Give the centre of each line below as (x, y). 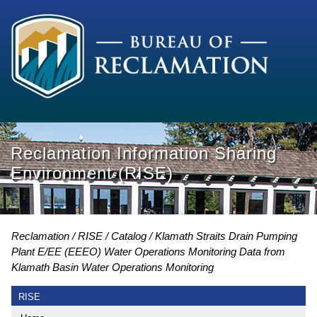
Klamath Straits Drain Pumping (226, 236)
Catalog (129, 236)
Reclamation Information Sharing (144, 154)
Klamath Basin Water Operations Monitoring (113, 267)
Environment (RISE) (92, 173)
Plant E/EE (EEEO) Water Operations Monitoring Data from (148, 251)
